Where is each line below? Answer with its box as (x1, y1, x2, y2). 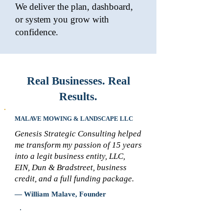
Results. (59, 90, 97, 103)
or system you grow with (15, 14, 109, 24)
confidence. (15, 27, 58, 37)
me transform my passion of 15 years (15, 140, 142, 150)
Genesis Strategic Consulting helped (15, 129, 141, 138)
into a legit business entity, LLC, (15, 152, 125, 161)
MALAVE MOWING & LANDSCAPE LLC (15, 115, 133, 122)
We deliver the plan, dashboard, (15, 1, 133, 12)
